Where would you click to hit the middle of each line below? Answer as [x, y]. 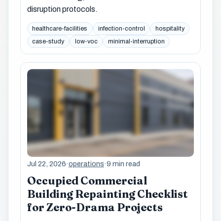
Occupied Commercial [87, 181]
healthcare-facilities [60, 29]
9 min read [123, 164]
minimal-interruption [136, 41]
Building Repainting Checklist [107, 194]
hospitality [170, 29]
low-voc [86, 41]
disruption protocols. [62, 9]
